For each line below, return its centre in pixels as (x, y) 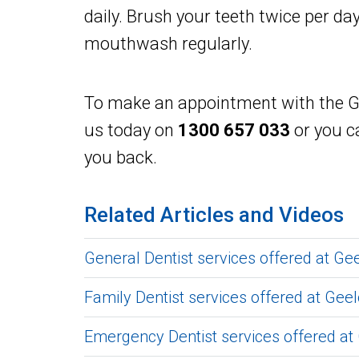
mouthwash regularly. (168, 43)
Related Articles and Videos (214, 214)
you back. (121, 157)
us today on (131, 130)
